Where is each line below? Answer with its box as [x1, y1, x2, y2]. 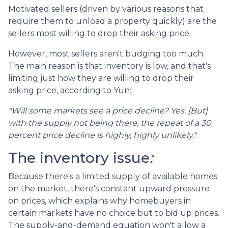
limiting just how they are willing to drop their [8, 73, 194, 83]
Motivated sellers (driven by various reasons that [8, 4, 204, 14]
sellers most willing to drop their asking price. [8, 28, 191, 38]
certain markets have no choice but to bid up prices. [8, 208, 219, 218]
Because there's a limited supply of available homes [8, 172, 217, 181]
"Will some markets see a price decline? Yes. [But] [8, 106, 208, 116]
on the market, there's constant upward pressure [8, 184, 210, 193]
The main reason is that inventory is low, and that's [8, 61, 211, 71]
